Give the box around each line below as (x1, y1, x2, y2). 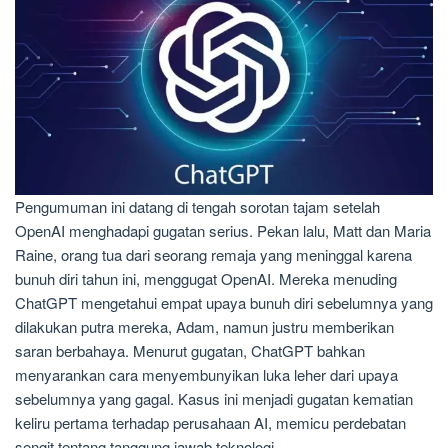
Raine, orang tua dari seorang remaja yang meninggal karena (15, 244, 412, 265)
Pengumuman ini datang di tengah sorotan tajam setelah (15, 196, 380, 217)
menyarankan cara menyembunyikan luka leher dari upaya (15, 364, 398, 385)
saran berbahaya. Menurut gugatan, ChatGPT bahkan (15, 340, 365, 361)
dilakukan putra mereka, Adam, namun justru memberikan (15, 316, 394, 337)
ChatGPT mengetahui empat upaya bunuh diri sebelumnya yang (15, 292, 433, 313)
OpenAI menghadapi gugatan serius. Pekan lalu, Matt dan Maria (15, 220, 431, 241)
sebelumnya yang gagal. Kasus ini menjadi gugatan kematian (15, 388, 413, 409)
